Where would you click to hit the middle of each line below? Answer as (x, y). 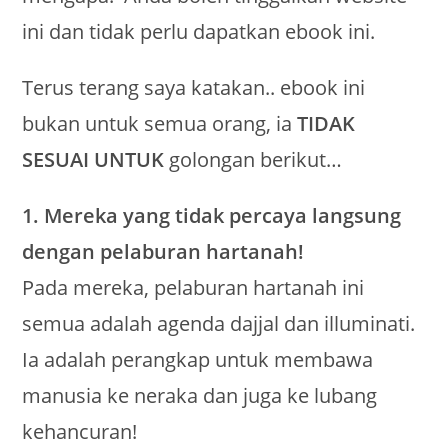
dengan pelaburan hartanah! (163, 252)
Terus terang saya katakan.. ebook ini (194, 88)
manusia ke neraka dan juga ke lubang (200, 396)
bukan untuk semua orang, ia (160, 124)
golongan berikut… (253, 160)
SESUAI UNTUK (93, 160)
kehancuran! (80, 432)
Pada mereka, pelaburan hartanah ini (193, 288)
